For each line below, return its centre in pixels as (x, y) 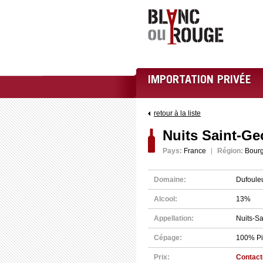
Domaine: (170, 180)
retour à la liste (177, 113)
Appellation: (174, 218)
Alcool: (166, 199)
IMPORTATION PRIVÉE (200, 81)
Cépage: (168, 238)
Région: (230, 151)
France (194, 151)
